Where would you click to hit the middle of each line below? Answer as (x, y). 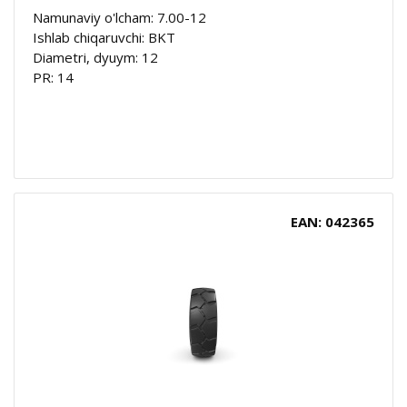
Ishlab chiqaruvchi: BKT (104, 37)
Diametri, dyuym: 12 (95, 57)
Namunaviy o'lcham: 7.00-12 (119, 17)
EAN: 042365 (333, 221)
